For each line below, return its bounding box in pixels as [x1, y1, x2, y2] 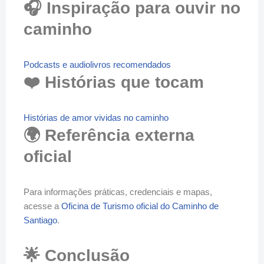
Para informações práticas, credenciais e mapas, [24, 187, 212, 197]
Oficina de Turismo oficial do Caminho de [61, 201, 219, 211]
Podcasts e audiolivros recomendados [24, 60, 171, 70]
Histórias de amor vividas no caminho [24, 113, 169, 123]
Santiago [24, 215, 57, 225]
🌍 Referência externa [24, 126, 194, 144]
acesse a [24, 201, 61, 211]
